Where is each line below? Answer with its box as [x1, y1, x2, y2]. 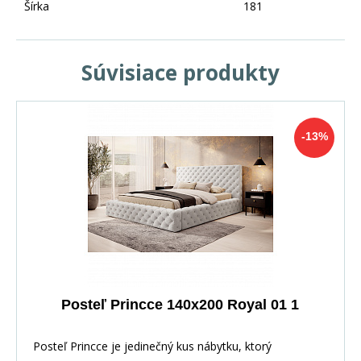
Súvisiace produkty [81, 57, 280, 87]
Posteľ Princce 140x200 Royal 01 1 [61, 296, 299, 313]
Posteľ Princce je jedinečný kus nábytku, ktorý [33, 338, 272, 354]
